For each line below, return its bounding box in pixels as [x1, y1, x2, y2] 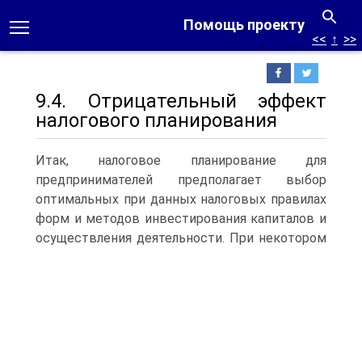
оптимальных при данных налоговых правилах [36, 192, 326, 207]
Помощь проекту [183, 16, 305, 33]
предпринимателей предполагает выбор [36, 172, 326, 187]
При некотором [225, 230, 326, 246]
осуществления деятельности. [36, 230, 225, 246]
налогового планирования [36, 109, 277, 132]
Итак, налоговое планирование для [36, 153, 326, 168]
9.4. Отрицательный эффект [36, 90, 326, 112]
